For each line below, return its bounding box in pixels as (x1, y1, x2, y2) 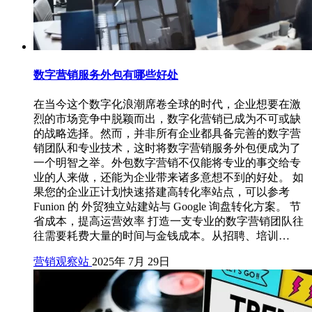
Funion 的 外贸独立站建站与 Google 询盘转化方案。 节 (33, 200, 301, 212)
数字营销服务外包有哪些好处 (33, 68, 178, 81)
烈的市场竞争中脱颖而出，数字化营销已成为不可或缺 (33, 112, 301, 125)
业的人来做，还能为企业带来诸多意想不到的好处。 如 (33, 171, 304, 183)
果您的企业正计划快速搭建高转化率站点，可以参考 (33, 185, 290, 198)
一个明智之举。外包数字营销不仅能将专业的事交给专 (33, 156, 301, 169)
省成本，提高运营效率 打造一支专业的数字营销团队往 (33, 214, 304, 227)
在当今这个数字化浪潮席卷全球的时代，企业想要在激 (33, 97, 301, 110)
